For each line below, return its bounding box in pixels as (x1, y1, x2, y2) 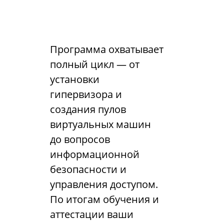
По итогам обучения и (50, 192, 159, 206)
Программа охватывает (50, 42, 163, 56)
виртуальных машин (50, 117, 151, 131)
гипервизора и (50, 87, 122, 101)
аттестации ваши (50, 207, 133, 221)
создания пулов (50, 102, 126, 116)
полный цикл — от (50, 57, 139, 71)
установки (50, 72, 99, 86)
